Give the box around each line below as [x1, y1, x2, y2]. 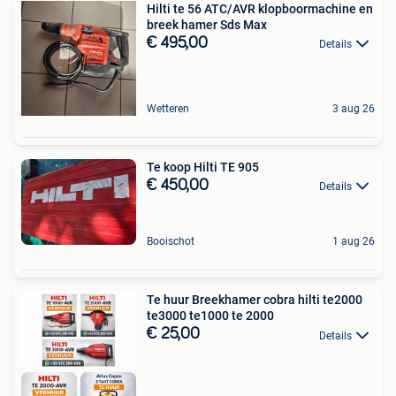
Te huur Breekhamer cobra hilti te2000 [147, 293, 362, 308]
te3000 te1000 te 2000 [147, 308, 274, 324]
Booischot [147, 235, 194, 248]
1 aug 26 [332, 235, 375, 248]
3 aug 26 [332, 102, 375, 115]
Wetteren [147, 102, 189, 115]
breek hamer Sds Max [147, 17, 267, 32]
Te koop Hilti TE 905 [147, 159, 259, 174]
